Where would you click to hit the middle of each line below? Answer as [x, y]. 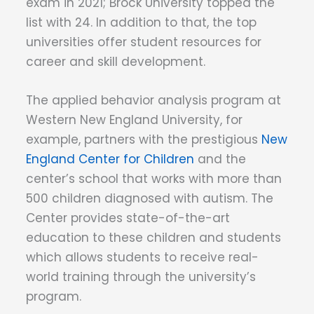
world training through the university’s [141, 277]
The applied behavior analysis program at [153, 101]
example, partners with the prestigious [144, 140]
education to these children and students [153, 238]
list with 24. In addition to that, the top [141, 23]
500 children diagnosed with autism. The [150, 199]
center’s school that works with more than [154, 179]
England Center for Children [110, 159]
